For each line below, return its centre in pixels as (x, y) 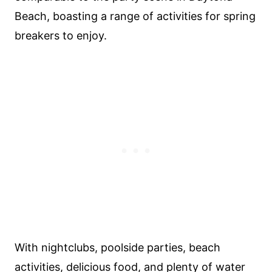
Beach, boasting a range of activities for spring (135, 16)
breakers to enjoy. (61, 36)
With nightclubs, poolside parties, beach (117, 247)
